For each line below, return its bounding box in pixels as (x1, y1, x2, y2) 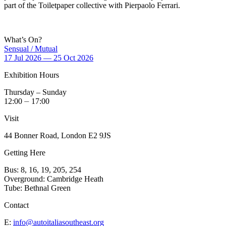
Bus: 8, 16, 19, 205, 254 (4, 165, 81, 174)
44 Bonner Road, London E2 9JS (4, 131, 111, 140)
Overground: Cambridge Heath (4, 175, 103, 183)
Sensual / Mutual (4, 44, 58, 53)
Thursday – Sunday (4, 88, 67, 96)
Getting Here (4, 148, 45, 157)
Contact (4, 201, 29, 209)
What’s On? (4, 35, 42, 44)
